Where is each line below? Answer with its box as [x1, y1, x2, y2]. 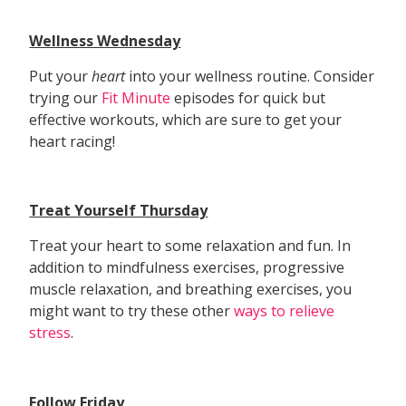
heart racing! [29, 130, 116, 151]
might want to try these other [29, 300, 235, 321]
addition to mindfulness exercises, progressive [29, 256, 345, 277]
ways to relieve [234, 300, 335, 321]
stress [29, 322, 72, 343]
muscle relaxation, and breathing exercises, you [29, 278, 353, 299]
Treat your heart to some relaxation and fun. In [29, 235, 352, 256]
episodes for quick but [174, 87, 326, 108]
